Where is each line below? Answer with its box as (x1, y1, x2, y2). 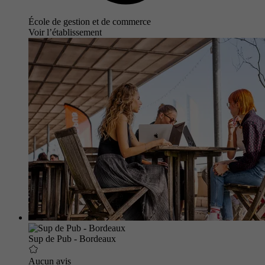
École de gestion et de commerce (28, 16, 151, 27)
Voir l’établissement (28, 27, 102, 37)
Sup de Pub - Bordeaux (28, 233, 116, 244)
